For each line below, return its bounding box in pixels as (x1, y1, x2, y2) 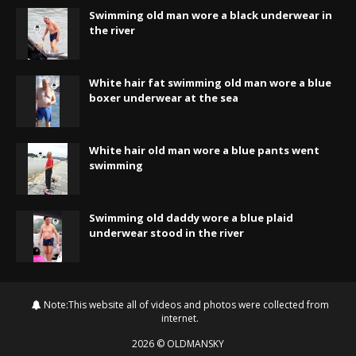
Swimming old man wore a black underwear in (89, 7, 332, 22)
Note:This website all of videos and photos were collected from (41, 297, 329, 311)
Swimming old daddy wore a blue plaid (89, 210, 293, 225)
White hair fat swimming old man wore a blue (89, 75, 331, 90)
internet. (161, 311, 199, 325)
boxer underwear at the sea (89, 90, 238, 105)
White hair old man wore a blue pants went (89, 142, 319, 157)
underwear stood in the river (89, 225, 244, 240)
